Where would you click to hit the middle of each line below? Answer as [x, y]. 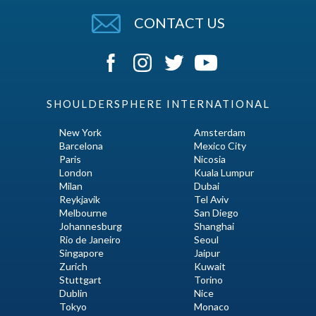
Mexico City [220, 146]
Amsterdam [220, 133]
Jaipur [207, 253]
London [76, 173]
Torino [209, 280]
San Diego [217, 213]
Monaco [212, 307]
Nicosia [210, 159]
